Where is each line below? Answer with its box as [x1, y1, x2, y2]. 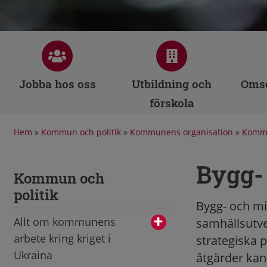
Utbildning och [132, 76, 212, 91]
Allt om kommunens [14, 214, 116, 229]
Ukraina [14, 247, 52, 262]
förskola [149, 95, 194, 110]
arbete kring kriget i [14, 231, 111, 246]
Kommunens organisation [130, 126, 233, 138]
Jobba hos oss [18, 76, 96, 91]
